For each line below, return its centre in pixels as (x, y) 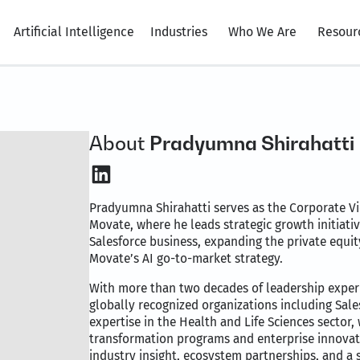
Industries (179, 32)
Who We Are (262, 32)
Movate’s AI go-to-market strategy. (186, 258)
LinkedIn (135, 173)
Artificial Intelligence (74, 32)
